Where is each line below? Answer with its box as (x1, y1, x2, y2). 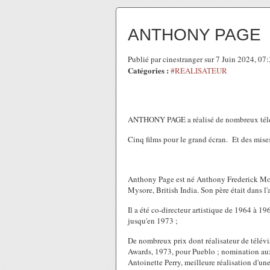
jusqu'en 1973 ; (128, 215, 178, 226)
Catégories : (128, 64, 169, 76)
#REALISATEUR (171, 65, 227, 76)
